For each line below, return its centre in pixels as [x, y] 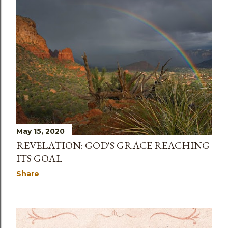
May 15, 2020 [40, 131]
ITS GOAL [39, 158]
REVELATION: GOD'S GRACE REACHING [113, 145]
